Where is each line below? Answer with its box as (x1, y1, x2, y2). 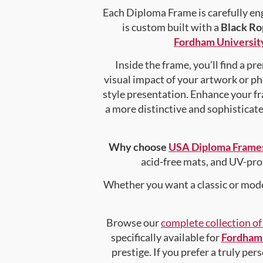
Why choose (109, 140, 168, 153)
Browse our (106, 215, 161, 229)
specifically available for (110, 230, 221, 244)
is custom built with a (122, 20, 221, 33)
